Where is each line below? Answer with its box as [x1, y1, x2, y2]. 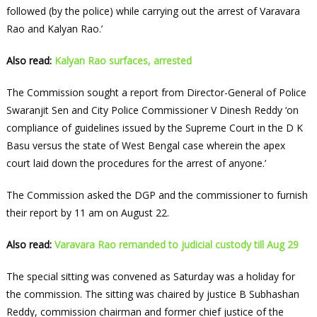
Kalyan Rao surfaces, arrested [54, 54, 192, 68]
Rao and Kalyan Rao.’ [6, 22, 103, 36]
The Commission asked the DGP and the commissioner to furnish [6, 188, 308, 202]
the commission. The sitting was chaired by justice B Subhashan [6, 287, 299, 301]
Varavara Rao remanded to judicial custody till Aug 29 [54, 238, 299, 252]
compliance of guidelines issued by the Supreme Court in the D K [6, 121, 303, 135]
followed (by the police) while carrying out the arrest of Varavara [6, 4, 300, 18]
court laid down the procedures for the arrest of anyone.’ [6, 156, 266, 171]
